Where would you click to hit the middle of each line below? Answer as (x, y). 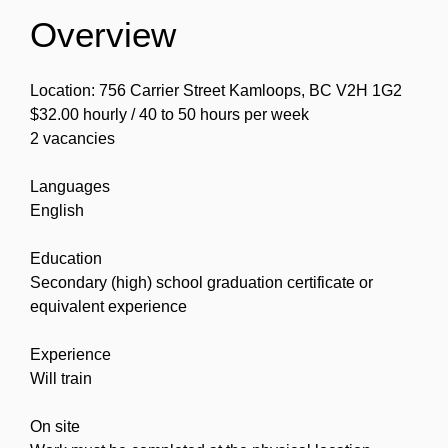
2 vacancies (72, 138)
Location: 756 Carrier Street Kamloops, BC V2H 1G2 (216, 90)
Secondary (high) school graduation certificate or (201, 282)
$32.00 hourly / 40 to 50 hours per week (169, 114)
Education (66, 258)
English (57, 210)
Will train (61, 378)
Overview (103, 34)
